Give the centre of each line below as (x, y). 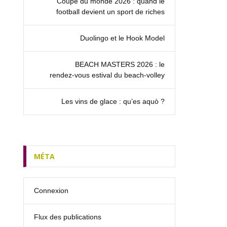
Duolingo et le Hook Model (122, 38)
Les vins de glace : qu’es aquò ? (113, 101)
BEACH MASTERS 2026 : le (120, 64)
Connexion (51, 190)
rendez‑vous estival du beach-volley (107, 75)
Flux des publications (68, 217)
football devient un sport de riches (110, 11)
